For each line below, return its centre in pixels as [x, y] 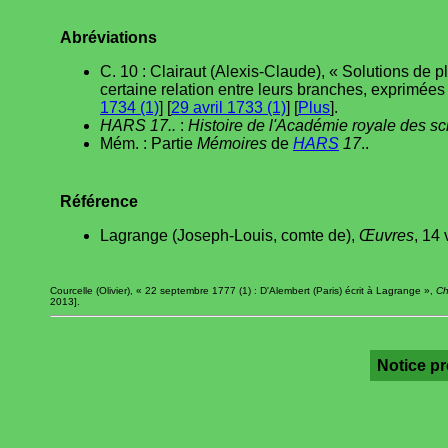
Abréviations [108, 37]
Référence [99, 201]
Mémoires [232, 143]
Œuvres [386, 235]
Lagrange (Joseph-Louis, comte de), [229, 235]
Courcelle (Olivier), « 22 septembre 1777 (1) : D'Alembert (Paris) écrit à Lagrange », [243, 290]
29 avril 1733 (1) [228, 107]
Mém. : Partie [148, 143]
